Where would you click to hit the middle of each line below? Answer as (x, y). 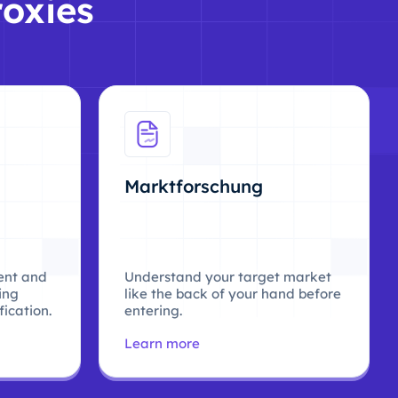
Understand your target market (228, 277)
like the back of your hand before (233, 294)
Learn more (162, 343)
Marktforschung (194, 186)
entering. (153, 310)
